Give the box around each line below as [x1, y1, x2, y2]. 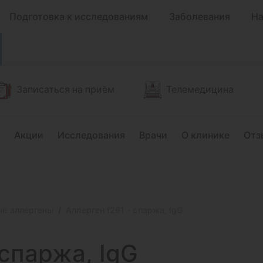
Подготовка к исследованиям [9, 11, 148, 22]
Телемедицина [166, 83, 234, 95]
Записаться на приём [16, 83, 114, 95]
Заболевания [169, 11, 230, 22]
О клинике [181, 129, 230, 141]
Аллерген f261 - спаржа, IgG [66, 205, 183, 215]
